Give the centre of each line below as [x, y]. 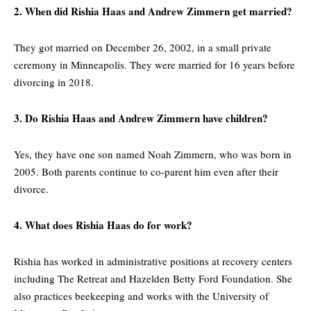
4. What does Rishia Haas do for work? [103, 225]
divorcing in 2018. [54, 82]
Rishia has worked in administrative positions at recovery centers [153, 261]
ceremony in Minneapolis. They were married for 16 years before [154, 64]
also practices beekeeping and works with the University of [141, 295]
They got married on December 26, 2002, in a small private [143, 47]
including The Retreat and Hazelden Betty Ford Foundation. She [153, 278]
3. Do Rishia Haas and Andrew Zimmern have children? [141, 118]
